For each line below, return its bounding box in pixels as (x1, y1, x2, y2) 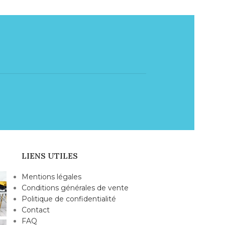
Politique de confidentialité (21, 194, 116, 204)
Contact (21, 205, 50, 215)
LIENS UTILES (21, 151, 78, 161)
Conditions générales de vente (21, 183, 129, 193)
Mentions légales (21, 172, 81, 182)
